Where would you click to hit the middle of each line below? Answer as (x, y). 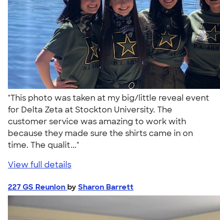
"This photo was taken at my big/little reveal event (109, 98)
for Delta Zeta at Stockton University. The (90, 110)
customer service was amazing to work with (97, 121)
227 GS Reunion (38, 187)
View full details (40, 165)
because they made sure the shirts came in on (100, 133)
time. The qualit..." (45, 145)
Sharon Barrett (106, 187)
